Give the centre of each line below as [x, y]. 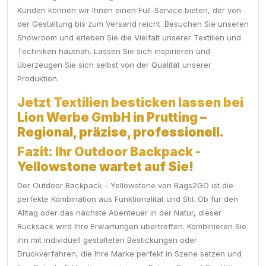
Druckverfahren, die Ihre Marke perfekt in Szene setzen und [129, 254]
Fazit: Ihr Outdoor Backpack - [109, 152]
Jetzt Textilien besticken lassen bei [130, 103]
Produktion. [38, 79]
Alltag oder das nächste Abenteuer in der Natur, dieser [119, 213]
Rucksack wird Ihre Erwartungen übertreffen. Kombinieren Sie [132, 227]
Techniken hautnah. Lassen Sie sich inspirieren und [114, 51]
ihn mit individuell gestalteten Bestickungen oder [107, 240]
